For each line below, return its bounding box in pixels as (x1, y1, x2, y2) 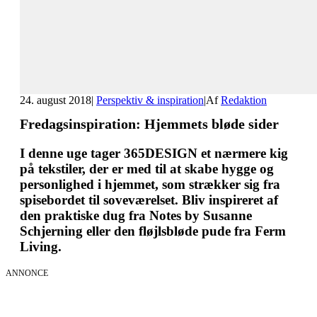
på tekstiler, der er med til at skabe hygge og (20, 161, 274, 177)
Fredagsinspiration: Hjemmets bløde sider (20, 116, 279, 132)
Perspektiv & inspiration (96, 93, 204, 106)
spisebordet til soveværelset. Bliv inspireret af (20, 192, 278, 208)
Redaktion (221, 93, 267, 106)
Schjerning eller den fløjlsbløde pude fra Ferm (20, 224, 286, 239)
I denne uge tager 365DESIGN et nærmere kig (20, 146, 288, 161)
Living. (20, 239, 62, 255)
